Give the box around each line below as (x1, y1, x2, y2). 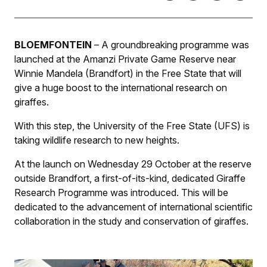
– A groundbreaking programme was (94, 38, 249, 51)
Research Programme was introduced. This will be (14, 186, 228, 198)
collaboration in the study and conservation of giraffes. (14, 215, 249, 227)
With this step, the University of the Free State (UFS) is (14, 119, 250, 132)
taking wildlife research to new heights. (14, 133, 179, 146)
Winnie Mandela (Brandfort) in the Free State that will (14, 67, 241, 79)
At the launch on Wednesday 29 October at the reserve (14, 157, 252, 170)
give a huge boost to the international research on (14, 81, 227, 94)
